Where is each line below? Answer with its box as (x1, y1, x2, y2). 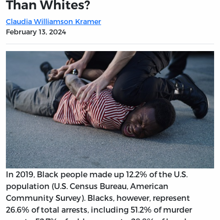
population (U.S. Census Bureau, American (6, 181, 168, 191)
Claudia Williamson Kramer (6, 17, 101, 26)
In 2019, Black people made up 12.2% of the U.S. (6, 169, 188, 179)
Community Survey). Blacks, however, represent (6, 192, 190, 202)
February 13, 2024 (6, 27, 66, 36)
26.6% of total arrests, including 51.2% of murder (6, 204, 192, 214)
